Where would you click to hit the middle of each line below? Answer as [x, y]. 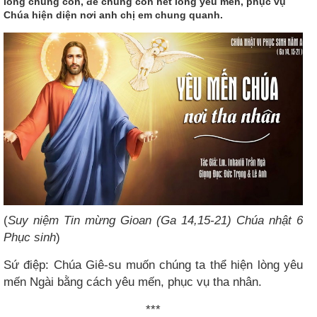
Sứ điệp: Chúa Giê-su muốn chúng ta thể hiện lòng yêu [153, 265]
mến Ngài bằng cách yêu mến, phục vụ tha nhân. [133, 282]
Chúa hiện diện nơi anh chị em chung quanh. [113, 15]
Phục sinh [30, 237]
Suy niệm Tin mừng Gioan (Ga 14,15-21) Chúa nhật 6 [155, 220]
